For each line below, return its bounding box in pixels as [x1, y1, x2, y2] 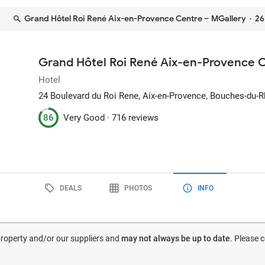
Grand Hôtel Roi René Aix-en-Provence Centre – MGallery [24, 14, 246, 24]
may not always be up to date [121, 234, 230, 243]
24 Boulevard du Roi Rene [38, 91, 139, 101]
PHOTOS [124, 183, 152, 192]
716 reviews [112, 112, 159, 123]
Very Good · [63, 112, 112, 123]
